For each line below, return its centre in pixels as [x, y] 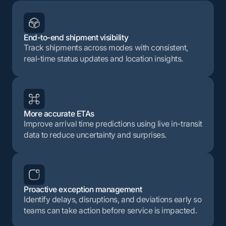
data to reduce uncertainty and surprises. [95, 135]
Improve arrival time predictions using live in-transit [113, 124]
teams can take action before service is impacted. [110, 211]
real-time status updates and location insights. [104, 59]
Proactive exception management [83, 190]
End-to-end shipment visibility [76, 38]
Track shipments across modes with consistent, [106, 48]
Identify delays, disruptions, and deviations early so [113, 200]
